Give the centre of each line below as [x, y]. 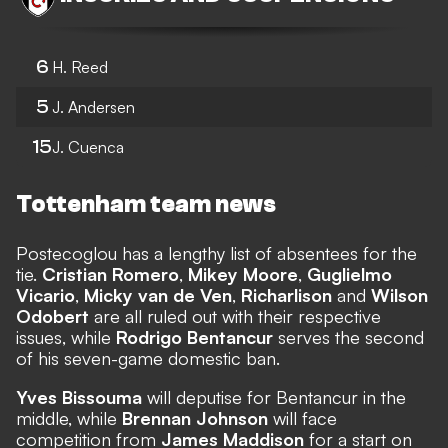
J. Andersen [93, 106]
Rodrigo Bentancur [194, 337]
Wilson [399, 295]
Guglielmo [349, 274]
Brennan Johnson [195, 418]
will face [302, 418]
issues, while [66, 337]
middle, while [69, 418]
